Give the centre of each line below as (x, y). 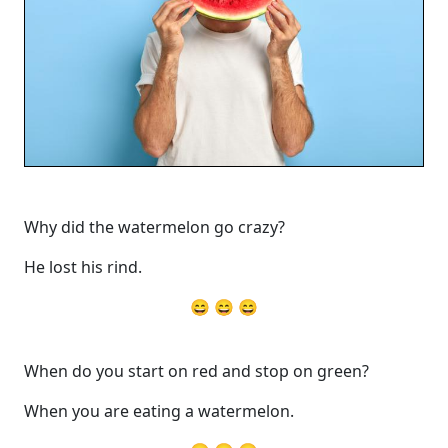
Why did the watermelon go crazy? (154, 226)
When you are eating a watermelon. (159, 410)
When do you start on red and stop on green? (196, 370)
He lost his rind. (83, 266)
